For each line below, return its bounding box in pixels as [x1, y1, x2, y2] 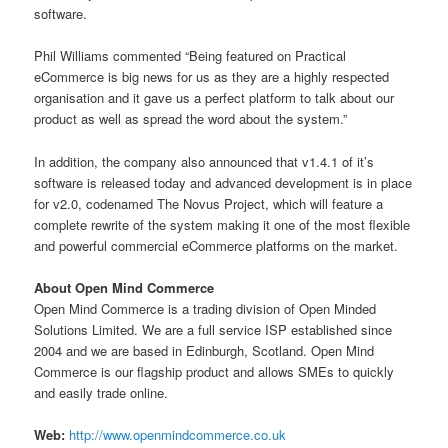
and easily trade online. [34, 382, 169, 402]
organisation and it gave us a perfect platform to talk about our [34, 88, 395, 108]
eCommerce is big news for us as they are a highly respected [34, 67, 390, 87]
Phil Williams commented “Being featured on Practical [34, 46, 347, 66]
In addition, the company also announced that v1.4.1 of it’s [34, 151, 375, 171]
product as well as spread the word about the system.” [34, 109, 348, 129]
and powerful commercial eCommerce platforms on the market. [34, 235, 399, 255]
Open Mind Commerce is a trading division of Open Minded [34, 298, 377, 318]
